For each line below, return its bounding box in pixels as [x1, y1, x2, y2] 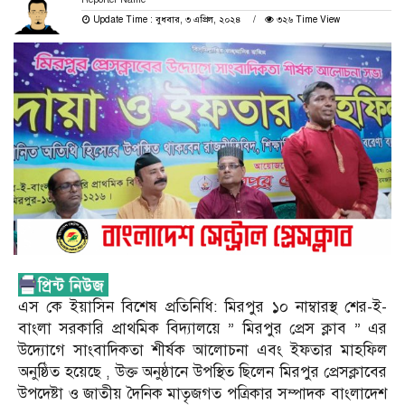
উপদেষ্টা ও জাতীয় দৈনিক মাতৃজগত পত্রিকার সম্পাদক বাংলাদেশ [18, 383, 387, 403]
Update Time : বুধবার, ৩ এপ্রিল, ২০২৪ [89, 13, 244, 25]
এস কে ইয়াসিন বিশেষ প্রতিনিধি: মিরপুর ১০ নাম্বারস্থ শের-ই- [18, 297, 387, 316]
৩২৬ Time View [273, 13, 340, 25]
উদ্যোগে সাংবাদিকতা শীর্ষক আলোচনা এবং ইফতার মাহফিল [18, 340, 387, 360]
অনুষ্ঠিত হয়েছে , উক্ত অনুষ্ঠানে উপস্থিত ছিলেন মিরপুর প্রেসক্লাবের [18, 362, 387, 381]
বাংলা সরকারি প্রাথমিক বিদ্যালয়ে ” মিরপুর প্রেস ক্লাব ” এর [18, 318, 387, 338]
